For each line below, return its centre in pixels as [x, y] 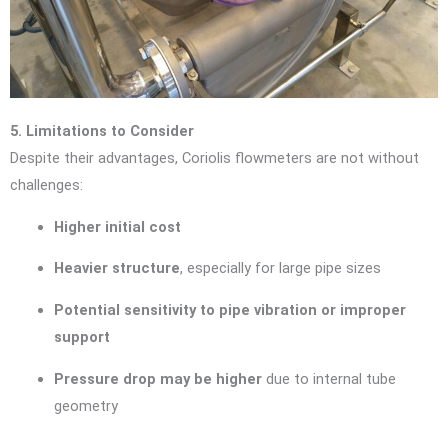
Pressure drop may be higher [157, 378]
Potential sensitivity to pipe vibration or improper [229, 310]
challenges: [46, 185]
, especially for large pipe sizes [280, 268]
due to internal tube [328, 378]
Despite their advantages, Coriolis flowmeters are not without [214, 158]
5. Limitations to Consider [102, 131]
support [81, 337]
